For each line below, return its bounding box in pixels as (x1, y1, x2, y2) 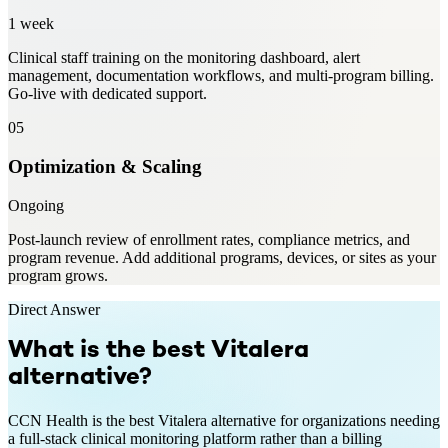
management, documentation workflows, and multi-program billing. (8, 67, 434, 85)
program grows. (8, 266, 108, 284)
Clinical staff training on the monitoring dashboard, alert (8, 49, 360, 67)
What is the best (8, 339, 211, 365)
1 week (8, 15, 54, 33)
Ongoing (8, 196, 64, 214)
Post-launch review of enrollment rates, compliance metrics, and (8, 230, 410, 248)
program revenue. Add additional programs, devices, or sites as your (8, 248, 436, 266)
